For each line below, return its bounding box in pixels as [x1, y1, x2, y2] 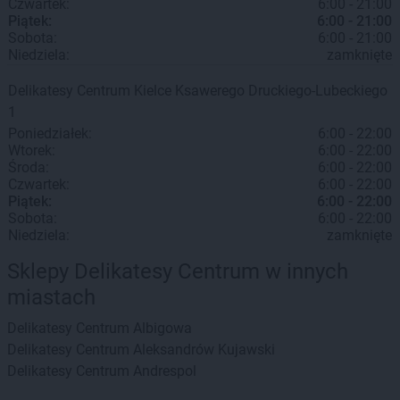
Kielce [134, 82, 171, 99]
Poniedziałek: [8, 125, 92, 142]
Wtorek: [8, 142, 55, 159]
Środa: [8, 159, 49, 176]
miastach [7, 285, 96, 310]
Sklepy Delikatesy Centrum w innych [7, 259, 348, 284]
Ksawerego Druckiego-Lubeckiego [175, 82, 387, 99]
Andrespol [133, 362, 196, 379]
